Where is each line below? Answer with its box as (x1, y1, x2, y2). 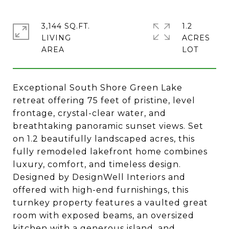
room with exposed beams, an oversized (13, 211, 194, 220)
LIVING (41, 33, 71, 42)
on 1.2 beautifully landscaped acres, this (13, 134, 195, 144)
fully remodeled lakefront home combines (13, 147, 208, 156)
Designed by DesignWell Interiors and (13, 172, 186, 182)
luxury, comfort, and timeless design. (13, 159, 181, 169)
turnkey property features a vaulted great (13, 198, 208, 208)
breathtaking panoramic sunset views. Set (13, 121, 203, 131)
